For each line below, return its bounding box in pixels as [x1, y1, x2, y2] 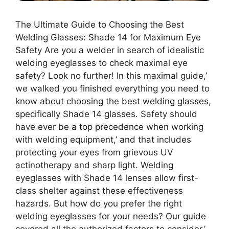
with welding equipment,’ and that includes [15, 134, 191, 145]
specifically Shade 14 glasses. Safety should [15, 108, 197, 119]
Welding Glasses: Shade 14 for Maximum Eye [15, 32, 201, 42]
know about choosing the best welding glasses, [15, 96, 211, 106]
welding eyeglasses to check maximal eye [15, 57, 188, 68]
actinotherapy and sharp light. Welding [15, 159, 173, 170]
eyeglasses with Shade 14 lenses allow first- [15, 172, 198, 183]
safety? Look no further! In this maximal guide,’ [15, 70, 207, 81]
